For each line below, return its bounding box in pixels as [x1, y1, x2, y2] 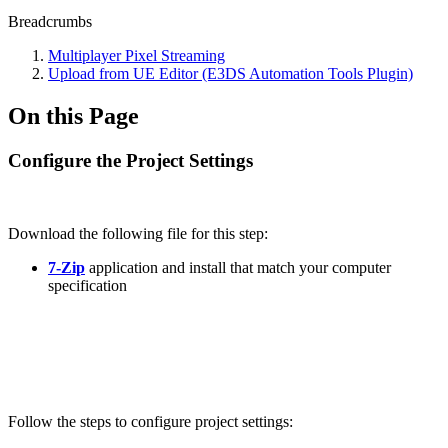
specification [48, 276, 127, 294]
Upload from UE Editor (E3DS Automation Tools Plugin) [48, 65, 413, 82]
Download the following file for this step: [8, 224, 268, 242]
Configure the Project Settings [8, 149, 253, 171]
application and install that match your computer [85, 258, 391, 276]
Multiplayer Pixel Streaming [48, 47, 225, 64]
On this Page [8, 102, 139, 129]
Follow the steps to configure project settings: [8, 412, 293, 430]
